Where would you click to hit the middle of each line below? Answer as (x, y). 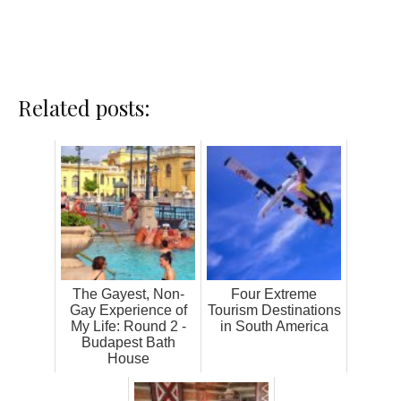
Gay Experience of (128, 310)
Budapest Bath (128, 342)
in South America (274, 326)
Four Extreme (274, 294)
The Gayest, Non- (128, 294)
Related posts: (84, 107)
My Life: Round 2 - (128, 326)
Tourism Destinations (274, 310)
